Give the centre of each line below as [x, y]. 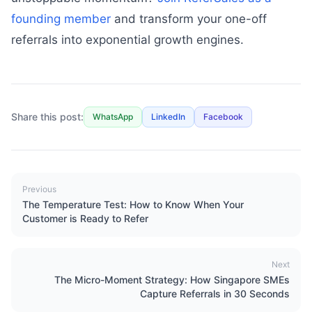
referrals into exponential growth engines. [127, 40]
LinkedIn [168, 117]
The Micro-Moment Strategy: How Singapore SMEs [172, 280]
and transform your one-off [189, 19]
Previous [39, 189]
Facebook [223, 117]
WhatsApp [113, 117]
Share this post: [47, 117]
